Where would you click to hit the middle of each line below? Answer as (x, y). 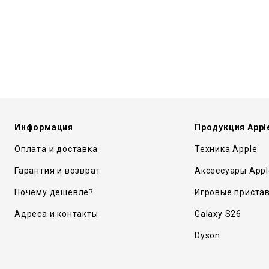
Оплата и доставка (56, 149)
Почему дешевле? (54, 192)
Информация (44, 127)
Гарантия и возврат (58, 171)
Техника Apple (226, 149)
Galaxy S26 (218, 214)
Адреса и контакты (56, 214)
